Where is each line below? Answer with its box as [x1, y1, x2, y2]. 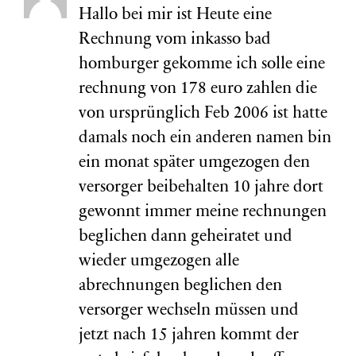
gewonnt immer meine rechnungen [79, 204, 327, 221]
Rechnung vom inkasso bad [79, 32, 271, 48]
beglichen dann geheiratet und [79, 229, 292, 246]
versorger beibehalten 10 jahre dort [79, 180, 323, 196]
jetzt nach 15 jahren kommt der [79, 327, 299, 344]
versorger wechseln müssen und [79, 303, 299, 319]
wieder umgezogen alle [79, 253, 239, 270]
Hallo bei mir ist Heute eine [79, 7, 272, 24]
